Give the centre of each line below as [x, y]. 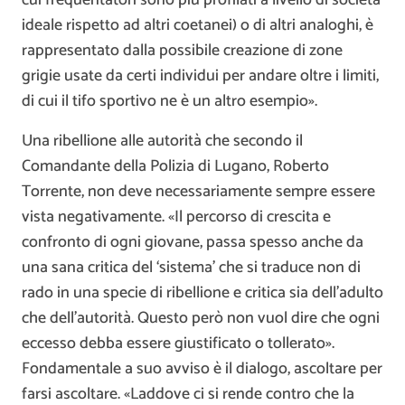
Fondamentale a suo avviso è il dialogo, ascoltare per [202, 368]
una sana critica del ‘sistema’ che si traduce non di [191, 267]
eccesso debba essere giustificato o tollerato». [178, 343]
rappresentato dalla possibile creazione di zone [182, 50]
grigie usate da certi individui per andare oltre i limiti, [200, 75]
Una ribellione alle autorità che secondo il [162, 141]
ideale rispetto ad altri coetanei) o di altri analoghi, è [198, 25]
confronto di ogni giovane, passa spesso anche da [193, 242]
